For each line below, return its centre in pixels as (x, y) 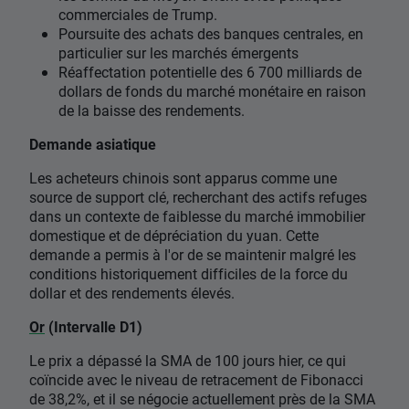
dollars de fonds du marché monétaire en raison (212, 91)
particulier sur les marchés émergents (178, 53)
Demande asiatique (93, 144)
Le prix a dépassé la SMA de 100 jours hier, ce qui (188, 361)
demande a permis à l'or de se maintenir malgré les (193, 255)
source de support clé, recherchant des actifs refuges (198, 197)
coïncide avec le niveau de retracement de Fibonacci (196, 380)
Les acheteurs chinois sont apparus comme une (183, 178)
